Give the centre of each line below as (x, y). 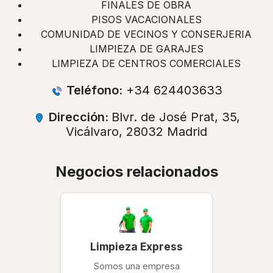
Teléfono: (93, 90)
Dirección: (78, 117)
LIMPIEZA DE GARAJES (146, 49)
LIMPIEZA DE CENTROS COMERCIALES (146, 64)
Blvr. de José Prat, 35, (175, 117)
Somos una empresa (136, 266)
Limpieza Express (136, 247)
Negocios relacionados (136, 172)
